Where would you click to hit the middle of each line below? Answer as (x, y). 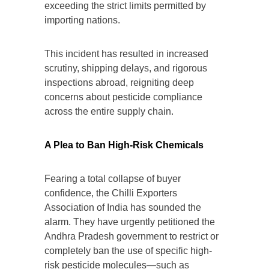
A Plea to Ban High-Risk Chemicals (124, 145)
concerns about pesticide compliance (123, 97)
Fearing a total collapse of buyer (113, 179)
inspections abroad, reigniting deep (119, 83)
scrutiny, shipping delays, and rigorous (126, 68)
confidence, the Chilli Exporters (111, 193)
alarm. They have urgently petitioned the (130, 222)
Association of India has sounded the (123, 208)
